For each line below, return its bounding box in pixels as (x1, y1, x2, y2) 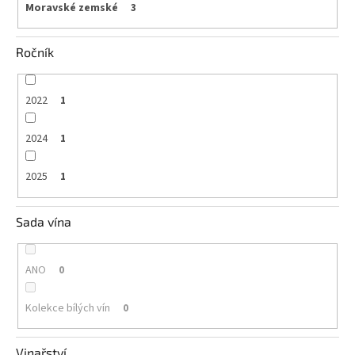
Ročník (16, 44, 54, 60)
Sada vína (16, 213, 71, 229)
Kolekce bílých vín (25, 300, 110, 316)
